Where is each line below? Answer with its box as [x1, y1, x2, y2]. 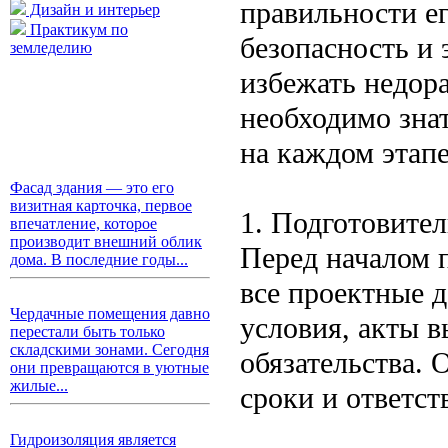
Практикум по [26, 21, 128, 38]
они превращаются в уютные [10, 359, 209, 376]
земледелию [10, 39, 92, 56]
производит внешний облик [10, 233, 202, 250]
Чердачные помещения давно [10, 305, 210, 322]
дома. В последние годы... [10, 251, 188, 268]
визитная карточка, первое [10, 197, 192, 214]
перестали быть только [10, 323, 165, 340]
